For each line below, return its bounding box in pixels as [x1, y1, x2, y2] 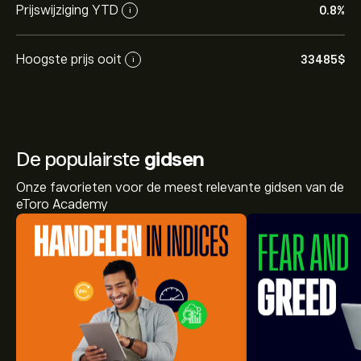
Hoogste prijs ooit [16, 52, 122, 67]
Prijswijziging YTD [16, 2, 118, 18]
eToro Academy [16, 197, 108, 212]
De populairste [16, 148, 144, 170]
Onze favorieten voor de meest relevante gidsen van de [16, 180, 344, 195]
